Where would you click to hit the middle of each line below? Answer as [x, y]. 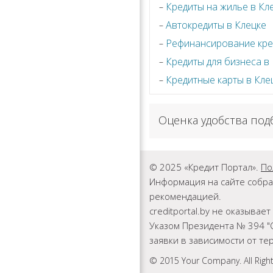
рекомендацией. [185, 197]
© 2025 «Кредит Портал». [205, 167]
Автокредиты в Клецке [216, 25]
